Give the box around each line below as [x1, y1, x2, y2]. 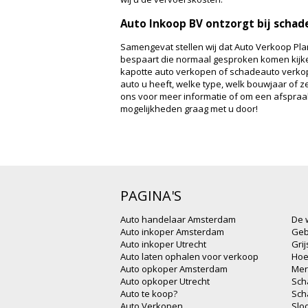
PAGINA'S [120, 186, 181, 205]
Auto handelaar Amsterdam [120, 212, 236, 225]
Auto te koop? [120, 287, 177, 300]
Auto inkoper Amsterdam [120, 225, 224, 238]
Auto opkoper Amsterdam [120, 262, 228, 275]
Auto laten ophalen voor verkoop [120, 250, 258, 263]
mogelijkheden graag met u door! [120, 102, 258, 115]
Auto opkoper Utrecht [120, 274, 210, 287]
